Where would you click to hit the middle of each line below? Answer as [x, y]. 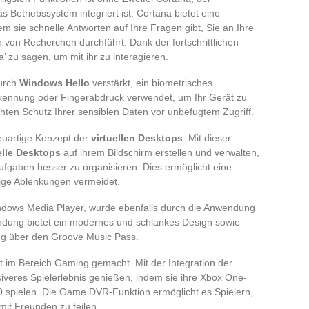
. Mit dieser [207, 138]
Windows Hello [54, 82]
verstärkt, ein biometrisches [151, 82]
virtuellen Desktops [137, 138]
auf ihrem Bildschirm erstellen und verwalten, [160, 152]
